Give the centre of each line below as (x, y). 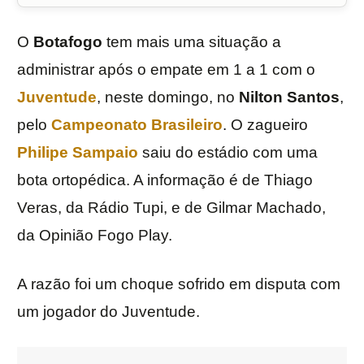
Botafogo (68, 42)
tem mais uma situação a (192, 42)
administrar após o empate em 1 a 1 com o (166, 70)
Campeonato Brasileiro (137, 125)
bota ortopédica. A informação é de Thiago (165, 180)
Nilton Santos (289, 97)
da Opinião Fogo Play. (95, 236)
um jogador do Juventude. (108, 312)
